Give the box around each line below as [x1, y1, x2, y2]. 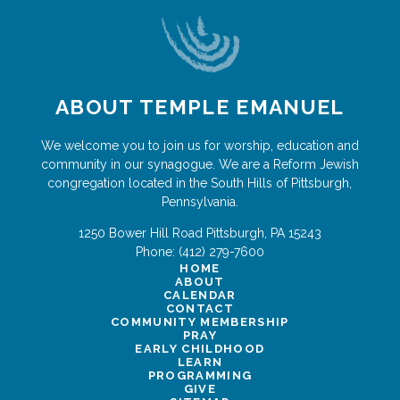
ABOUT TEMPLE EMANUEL [55, 94, 345, 119]
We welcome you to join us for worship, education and [40, 137, 359, 153]
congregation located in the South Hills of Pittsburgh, [47, 175, 353, 190]
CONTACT [165, 301, 235, 315]
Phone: [135, 244, 179, 259]
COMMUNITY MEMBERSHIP [111, 314, 289, 329]
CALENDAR [163, 287, 237, 302]
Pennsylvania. [161, 194, 238, 209]
